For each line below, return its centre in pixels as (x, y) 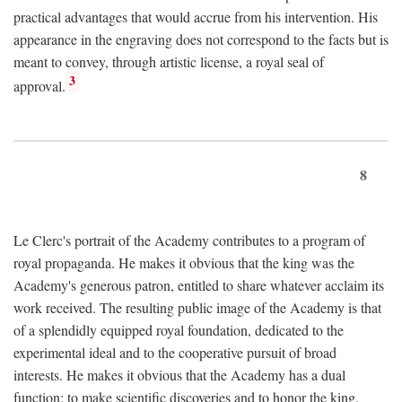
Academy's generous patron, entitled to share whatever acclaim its (199, 285)
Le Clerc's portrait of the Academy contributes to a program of (189, 240)
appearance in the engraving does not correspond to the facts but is (201, 39)
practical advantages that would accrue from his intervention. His (196, 16)
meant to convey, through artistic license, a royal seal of (169, 61)
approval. (39, 86)
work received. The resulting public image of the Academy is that (197, 308)
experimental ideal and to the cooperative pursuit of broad (175, 353)
